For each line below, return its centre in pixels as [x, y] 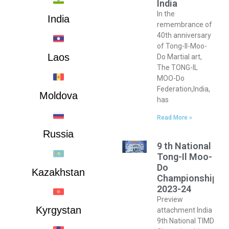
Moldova [58, 95]
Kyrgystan [58, 210]
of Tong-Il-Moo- [182, 46]
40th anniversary [184, 36]
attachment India [185, 210]
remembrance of [185, 25]
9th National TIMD [186, 221]
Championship [187, 178]
